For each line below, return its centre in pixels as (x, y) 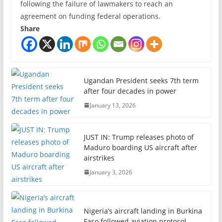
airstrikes (99, 158)
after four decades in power (130, 91)
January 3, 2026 (111, 172)
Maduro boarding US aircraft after (140, 147)
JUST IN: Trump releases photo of (139, 137)
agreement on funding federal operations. (90, 16)
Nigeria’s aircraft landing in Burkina (143, 211)
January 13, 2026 (112, 105)
